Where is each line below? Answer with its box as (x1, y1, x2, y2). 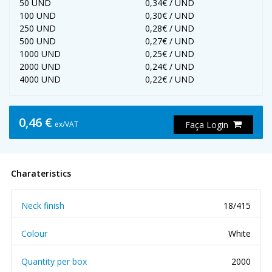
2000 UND (19, 61, 61, 72)
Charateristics (11, 168, 71, 179)
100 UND (19, 10, 56, 21)
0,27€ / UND (145, 35, 194, 47)
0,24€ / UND (145, 61, 194, 72)
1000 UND (19, 48, 61, 59)
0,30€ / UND (145, 10, 194, 21)
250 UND (19, 22, 56, 34)
